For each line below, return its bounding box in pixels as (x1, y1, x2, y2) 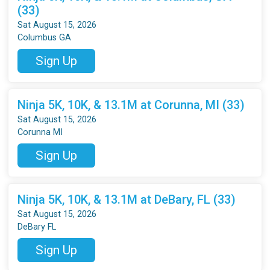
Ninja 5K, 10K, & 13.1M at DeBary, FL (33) (17, 192, 236, 207)
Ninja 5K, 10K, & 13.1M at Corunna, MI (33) (17, 97, 245, 112)
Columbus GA (17, 32, 72, 43)
